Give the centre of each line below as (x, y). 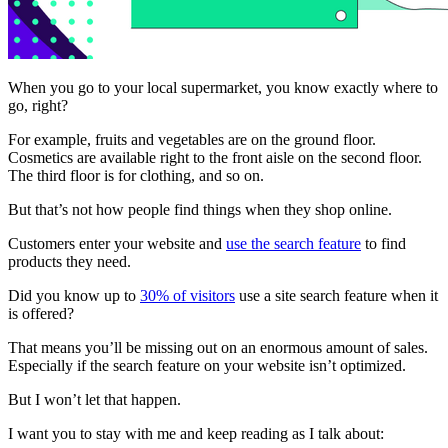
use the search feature (293, 243)
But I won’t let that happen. (94, 399)
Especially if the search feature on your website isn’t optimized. (207, 365)
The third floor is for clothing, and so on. (136, 175)
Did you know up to (74, 295)
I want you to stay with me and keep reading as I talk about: (196, 433)
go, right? (38, 105)
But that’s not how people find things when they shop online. (200, 209)
